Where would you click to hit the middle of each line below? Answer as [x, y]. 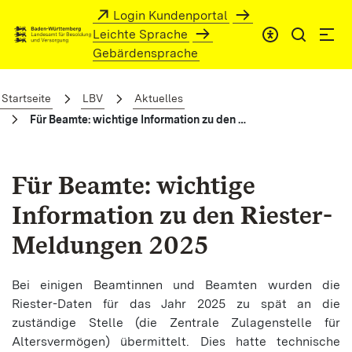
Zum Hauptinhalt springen [81, 15]
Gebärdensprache [146, 53]
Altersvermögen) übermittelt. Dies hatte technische [176, 341]
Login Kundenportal [171, 15]
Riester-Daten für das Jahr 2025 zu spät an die [176, 304]
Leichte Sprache [141, 34]
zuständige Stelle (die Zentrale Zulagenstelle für [176, 323]
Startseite [26, 98]
